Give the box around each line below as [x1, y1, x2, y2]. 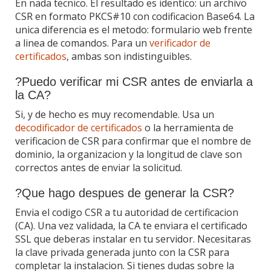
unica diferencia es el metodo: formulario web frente [15, 22, 252, 36]
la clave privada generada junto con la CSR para [15, 245, 229, 259]
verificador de [149, 36, 211, 50]
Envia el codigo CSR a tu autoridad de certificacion [15, 205, 238, 219]
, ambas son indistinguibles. [67, 49, 192, 63]
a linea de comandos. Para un [15, 36, 149, 50]
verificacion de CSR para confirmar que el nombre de [15, 134, 251, 148]
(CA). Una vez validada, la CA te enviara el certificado [15, 218, 247, 232]
